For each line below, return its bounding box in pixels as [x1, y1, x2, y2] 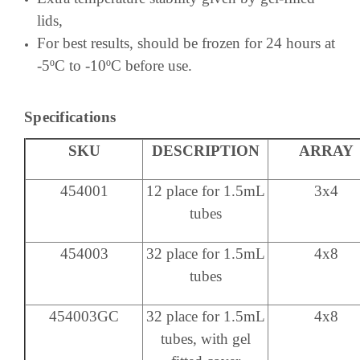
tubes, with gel [160, 329, 251, 347]
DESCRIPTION [151, 141, 260, 159]
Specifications [24, 108, 117, 125]
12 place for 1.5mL [145, 182, 265, 199]
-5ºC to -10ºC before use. [37, 56, 193, 74]
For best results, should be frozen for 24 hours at [37, 34, 336, 51]
